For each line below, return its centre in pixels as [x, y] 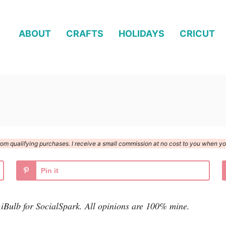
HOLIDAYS [142, 33]
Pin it [50, 171]
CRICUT [197, 33]
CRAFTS [85, 33]
